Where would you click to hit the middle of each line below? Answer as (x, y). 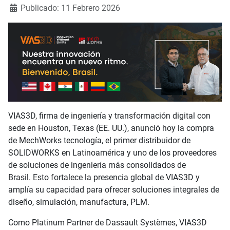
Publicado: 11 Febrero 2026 (70, 8)
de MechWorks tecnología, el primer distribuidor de (99, 140)
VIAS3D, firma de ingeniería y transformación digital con (109, 116)
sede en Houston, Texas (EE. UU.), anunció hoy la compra (111, 128)
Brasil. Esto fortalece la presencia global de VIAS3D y (104, 177)
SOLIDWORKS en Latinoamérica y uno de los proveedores (112, 152)
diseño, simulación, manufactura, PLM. (79, 202)
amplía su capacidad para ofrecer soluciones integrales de (114, 189)
